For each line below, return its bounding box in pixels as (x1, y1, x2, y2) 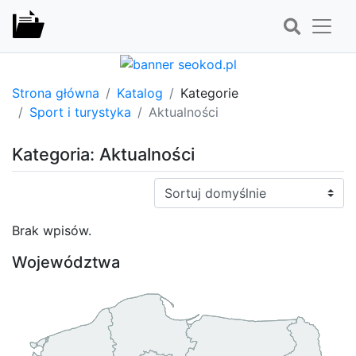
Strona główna (12, 84, 99, 101)
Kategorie (180, 84, 238, 101)
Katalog (117, 84, 163, 101)
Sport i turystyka (29, 103, 131, 120)
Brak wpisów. (12, 222, 91, 238)
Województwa (12, 252, 120, 272)
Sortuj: (153, 178, 193, 195)
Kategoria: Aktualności (12, 143, 195, 164)
